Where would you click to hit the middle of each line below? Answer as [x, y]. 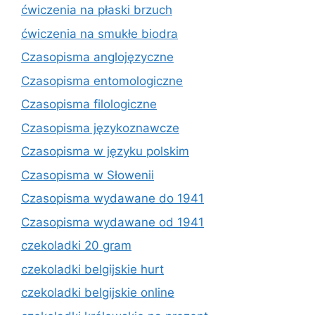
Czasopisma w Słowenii [88, 175]
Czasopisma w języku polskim [105, 151]
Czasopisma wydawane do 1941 [112, 198]
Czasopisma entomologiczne [102, 81]
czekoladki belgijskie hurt [92, 269]
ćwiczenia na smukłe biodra [99, 33]
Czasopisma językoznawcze [100, 128]
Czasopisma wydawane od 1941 [112, 222]
